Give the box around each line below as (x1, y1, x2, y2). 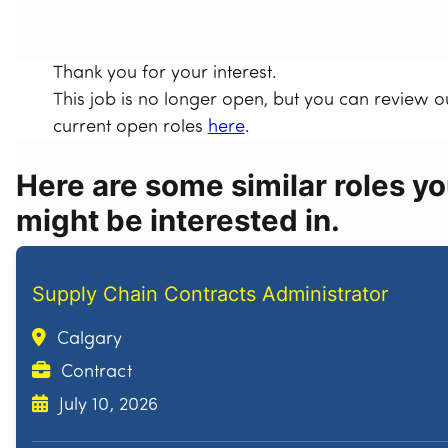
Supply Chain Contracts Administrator (32, 282, 388, 307)
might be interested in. (16, 203, 340, 239)
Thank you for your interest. (52, 64, 276, 84)
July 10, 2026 (54, 396, 158, 416)
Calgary (52, 330, 123, 350)
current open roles (52, 118, 208, 138)
